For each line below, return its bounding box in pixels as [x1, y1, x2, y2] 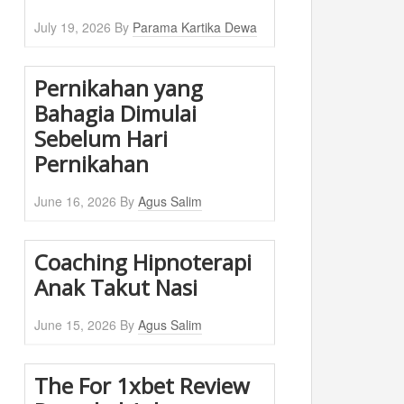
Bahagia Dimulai [34, 98, 197, 128]
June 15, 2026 [34, 316, 116, 334]
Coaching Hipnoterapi [34, 247, 252, 277]
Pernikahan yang [34, 73, 203, 103]
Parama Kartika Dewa [133, 18, 257, 36]
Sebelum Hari [34, 124, 168, 153]
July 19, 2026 [34, 18, 111, 36]
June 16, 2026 [34, 192, 116, 210]
